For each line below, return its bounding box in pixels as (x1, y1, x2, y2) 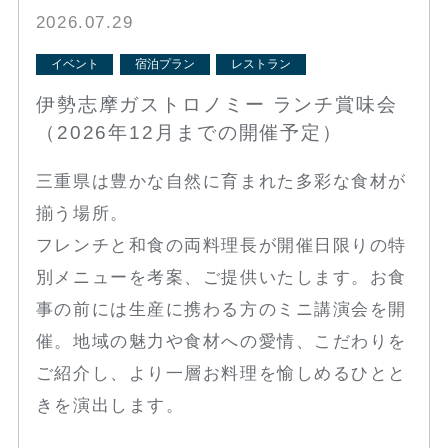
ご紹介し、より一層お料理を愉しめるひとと (35, 364, 408, 384)
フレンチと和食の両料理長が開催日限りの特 (35, 236, 408, 256)
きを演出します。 (35, 396, 185, 416)
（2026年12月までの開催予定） (35, 122, 344, 144)
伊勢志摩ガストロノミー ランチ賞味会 (35, 94, 398, 116)
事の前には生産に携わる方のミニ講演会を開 (35, 300, 408, 320)
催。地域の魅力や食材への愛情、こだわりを (35, 332, 408, 352)
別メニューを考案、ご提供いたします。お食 (35, 268, 408, 288)
